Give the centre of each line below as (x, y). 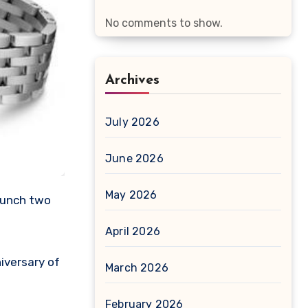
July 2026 (132, 122)
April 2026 (133, 231)
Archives (132, 80)
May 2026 (131, 195)
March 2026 (137, 268)
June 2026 (134, 158)
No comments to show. (164, 23)
